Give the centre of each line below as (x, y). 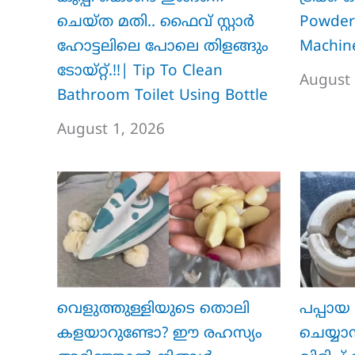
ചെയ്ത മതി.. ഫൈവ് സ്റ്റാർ (156, 22)
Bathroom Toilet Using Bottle (162, 96)
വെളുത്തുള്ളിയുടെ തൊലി (153, 310)
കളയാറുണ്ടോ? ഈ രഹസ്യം (160, 334)
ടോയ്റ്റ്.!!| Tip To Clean (140, 71)
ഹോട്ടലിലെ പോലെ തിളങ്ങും (163, 47)
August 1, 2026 (111, 130)
